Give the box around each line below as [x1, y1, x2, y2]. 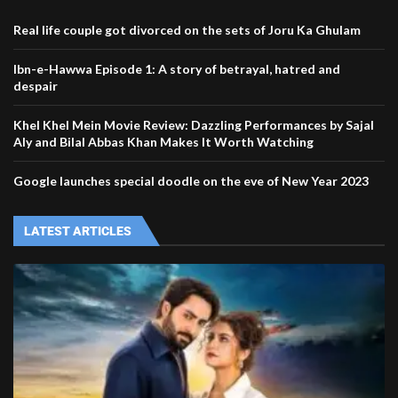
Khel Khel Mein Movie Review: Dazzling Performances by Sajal [13, 117, 374, 133]
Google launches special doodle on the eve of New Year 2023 [13, 173, 369, 189]
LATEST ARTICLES [24, 224, 131, 239]
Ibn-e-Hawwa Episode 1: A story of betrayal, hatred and [13, 61, 340, 77]
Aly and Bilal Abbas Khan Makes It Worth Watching [13, 134, 314, 150]
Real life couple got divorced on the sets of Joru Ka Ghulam [13, 22, 361, 38]
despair [13, 78, 58, 94]
